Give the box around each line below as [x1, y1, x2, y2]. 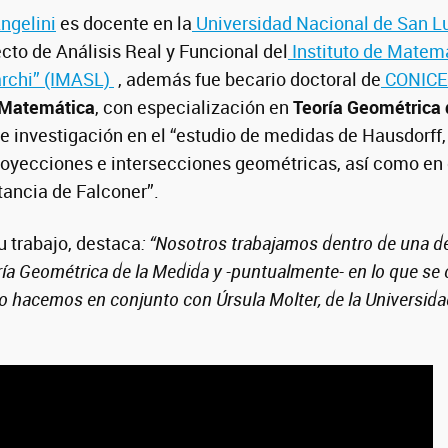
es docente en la [56, 11, 192, 35]
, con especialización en [95, 95, 293, 119]
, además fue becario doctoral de [114, 67, 381, 91]
